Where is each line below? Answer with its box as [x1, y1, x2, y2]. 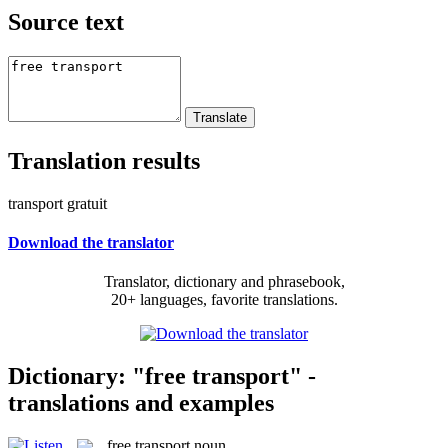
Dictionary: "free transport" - [8, 362, 316, 389]
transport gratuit [8, 194, 107, 212]
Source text [8, 8, 124, 35]
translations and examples [8, 389, 274, 416]
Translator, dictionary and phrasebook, [103, 273, 345, 291]
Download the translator [8, 233, 174, 251]
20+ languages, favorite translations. [110, 291, 338, 309]
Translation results [8, 147, 200, 174]
